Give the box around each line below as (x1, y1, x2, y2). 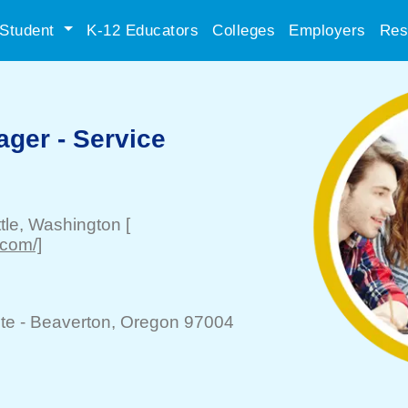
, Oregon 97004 (111, 312, 234, 331)
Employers (289, 21, 366, 39)
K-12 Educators (87, 21, 199, 39)
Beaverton (30, 312, 111, 331)
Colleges (212, 21, 275, 39)
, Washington (19, 215, 121, 234)
